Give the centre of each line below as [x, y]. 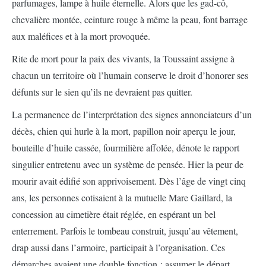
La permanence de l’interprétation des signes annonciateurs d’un [132, 115]
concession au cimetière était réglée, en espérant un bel [114, 214]
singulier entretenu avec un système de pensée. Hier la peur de [128, 164]
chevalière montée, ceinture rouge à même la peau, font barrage [130, 20]
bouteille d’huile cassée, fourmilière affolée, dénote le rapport [126, 148]
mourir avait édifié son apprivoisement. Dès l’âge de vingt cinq [129, 181]
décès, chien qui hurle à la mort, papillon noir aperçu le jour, [124, 131]
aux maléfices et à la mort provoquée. [81, 36]
